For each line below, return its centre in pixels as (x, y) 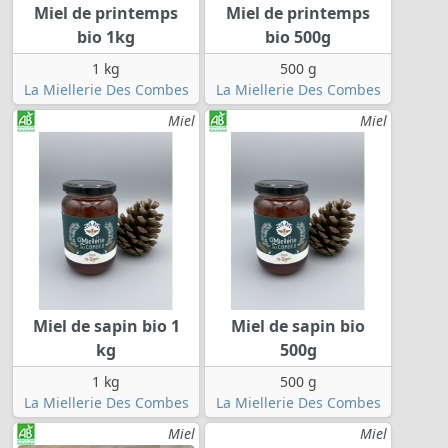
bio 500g (298, 37)
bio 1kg (106, 37)
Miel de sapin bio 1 (106, 326)
